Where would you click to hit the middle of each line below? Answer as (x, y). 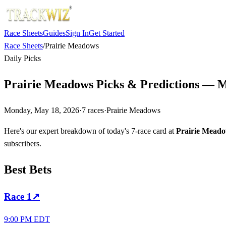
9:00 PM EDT (27, 219)
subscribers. (23, 143)
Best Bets (28, 169)
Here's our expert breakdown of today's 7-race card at (90, 131)
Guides (54, 33)
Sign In (77, 33)
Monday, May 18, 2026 (42, 110)
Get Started (107, 33)
